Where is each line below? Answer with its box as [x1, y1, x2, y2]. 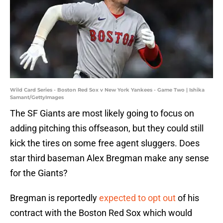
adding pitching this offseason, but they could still [10, 123, 204, 134]
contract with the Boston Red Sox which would [10, 208, 192, 219]
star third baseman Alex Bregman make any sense [10, 153, 209, 164]
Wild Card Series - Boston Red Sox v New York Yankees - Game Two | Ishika [10, 87, 205, 94]
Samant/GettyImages [10, 94, 64, 101]
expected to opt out [99, 193, 176, 204]
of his [176, 193, 199, 204]
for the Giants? [10, 168, 68, 179]
